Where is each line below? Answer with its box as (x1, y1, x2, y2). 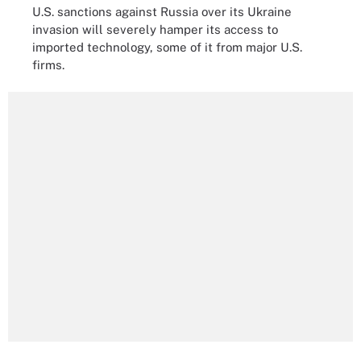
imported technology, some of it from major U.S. (32, 39, 302, 54)
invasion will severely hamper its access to (32, 22, 278, 36)
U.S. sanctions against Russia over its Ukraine (32, 4, 292, 19)
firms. (32, 57, 64, 72)
